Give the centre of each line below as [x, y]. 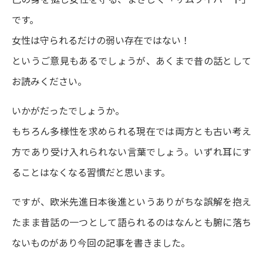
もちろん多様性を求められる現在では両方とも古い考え [131, 131]
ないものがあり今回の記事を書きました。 [101, 242]
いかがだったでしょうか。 [68, 110]
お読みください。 [49, 81]
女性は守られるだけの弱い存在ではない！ [101, 40]
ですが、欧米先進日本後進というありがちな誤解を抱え [131, 201]
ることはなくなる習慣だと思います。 [91, 172]
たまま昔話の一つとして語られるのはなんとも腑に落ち [131, 222]
